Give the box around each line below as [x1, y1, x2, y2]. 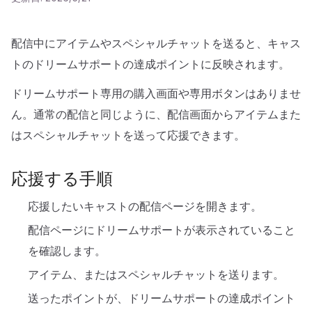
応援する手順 [11, 169, 113, 189]
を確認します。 [28, 244, 106, 258]
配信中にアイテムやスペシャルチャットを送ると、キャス [11, 36, 301, 50]
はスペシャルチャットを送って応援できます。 [11, 128, 245, 142]
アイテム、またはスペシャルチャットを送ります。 [28, 267, 284, 281]
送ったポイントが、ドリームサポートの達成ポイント [28, 291, 295, 305]
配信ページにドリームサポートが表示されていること [28, 223, 295, 237]
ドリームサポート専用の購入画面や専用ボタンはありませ [11, 86, 301, 100]
